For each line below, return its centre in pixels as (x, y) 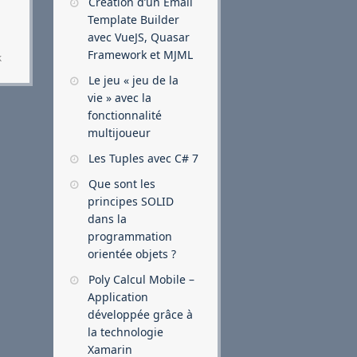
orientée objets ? (132, 254)
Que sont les (122, 184)
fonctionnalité (125, 115)
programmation (130, 236)
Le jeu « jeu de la (134, 80)
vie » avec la (120, 98)
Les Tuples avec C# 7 (144, 158)
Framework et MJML (141, 55)
